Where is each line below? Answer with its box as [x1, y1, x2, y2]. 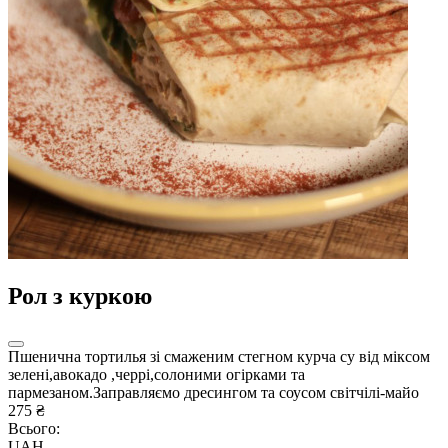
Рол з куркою [8, 282, 152, 309]
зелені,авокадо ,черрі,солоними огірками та [8, 365, 305, 383]
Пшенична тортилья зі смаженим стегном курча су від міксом [8, 347, 430, 365]
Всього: [8, 419, 60, 437]
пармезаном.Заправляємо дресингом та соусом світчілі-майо [8, 383, 419, 401]
